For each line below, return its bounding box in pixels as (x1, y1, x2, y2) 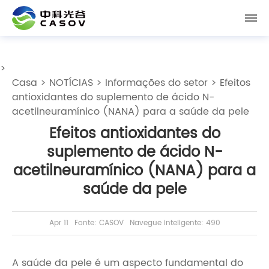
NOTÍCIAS (49, 75, 93, 91)
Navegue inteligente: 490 (129, 217, 220, 229)
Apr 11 (49, 217, 68, 229)
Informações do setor (105, 75, 208, 91)
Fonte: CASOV (74, 217, 124, 229)
